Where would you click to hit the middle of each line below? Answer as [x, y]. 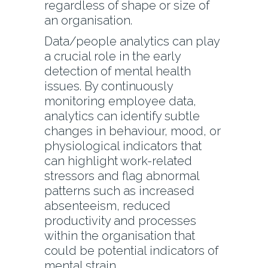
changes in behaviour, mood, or [133, 131]
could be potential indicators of [131, 251]
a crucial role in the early [112, 57]
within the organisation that [120, 236]
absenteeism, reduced [107, 206]
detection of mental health [118, 71]
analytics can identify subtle [122, 116]
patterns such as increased [119, 191]
